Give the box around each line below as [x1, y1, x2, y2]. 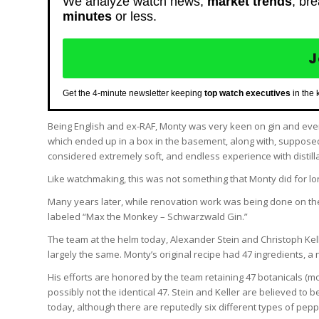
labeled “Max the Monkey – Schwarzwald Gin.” [48, 209, 248, 223]
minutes [63, 9, 112, 23]
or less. [112, 9, 157, 23]
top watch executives [204, 88, 291, 98]
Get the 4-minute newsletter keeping [63, 88, 204, 98]
